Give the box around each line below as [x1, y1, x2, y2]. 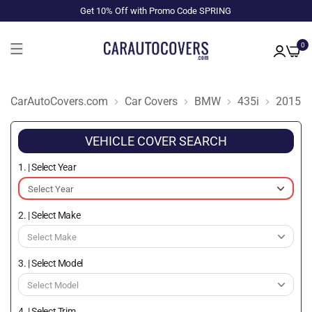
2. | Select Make [18, 210, 81, 221]
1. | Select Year [18, 162, 77, 173]
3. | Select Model [18, 258, 84, 269]
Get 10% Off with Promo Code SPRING [80, 6, 232, 16]
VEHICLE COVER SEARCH [85, 134, 227, 148]
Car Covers [125, 94, 178, 108]
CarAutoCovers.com [10, 94, 108, 108]
